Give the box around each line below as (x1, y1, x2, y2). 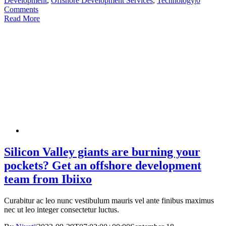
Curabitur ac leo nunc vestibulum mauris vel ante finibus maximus (4, 196, 214, 205)
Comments (4, 5, 38, 14)
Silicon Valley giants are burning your (4, 145, 200, 158)
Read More (4, 14, 40, 23)
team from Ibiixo (4, 172, 92, 186)
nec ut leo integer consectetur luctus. (4, 205, 119, 214)
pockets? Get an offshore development (4, 158, 201, 172)
